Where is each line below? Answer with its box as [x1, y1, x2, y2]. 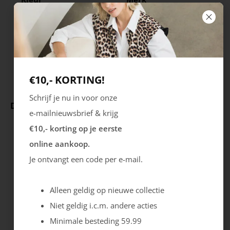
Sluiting [126, 36, 156, 47]
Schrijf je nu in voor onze [29, 92, 117, 103]
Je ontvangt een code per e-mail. [29, 154, 145, 164]
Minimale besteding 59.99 [49, 216, 142, 226]
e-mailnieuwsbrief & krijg [29, 108, 118, 118]
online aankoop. [29, 139, 90, 149]
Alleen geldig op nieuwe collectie [49, 185, 164, 195]
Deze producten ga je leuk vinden [10, 99, 154, 111]
